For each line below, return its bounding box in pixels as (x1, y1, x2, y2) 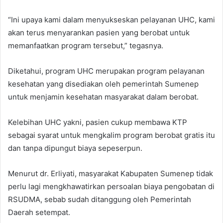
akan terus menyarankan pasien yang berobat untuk (8, 27, 190, 37)
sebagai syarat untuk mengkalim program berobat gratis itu (8, 130, 215, 140)
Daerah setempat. (8, 207, 70, 217)
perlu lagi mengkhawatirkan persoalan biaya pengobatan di (8, 181, 215, 191)
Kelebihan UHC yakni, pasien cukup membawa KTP (8, 117, 187, 127)
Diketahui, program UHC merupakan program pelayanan (8, 66, 205, 76)
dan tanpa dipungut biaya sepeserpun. (8, 143, 142, 153)
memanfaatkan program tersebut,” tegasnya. (8, 40, 163, 50)
